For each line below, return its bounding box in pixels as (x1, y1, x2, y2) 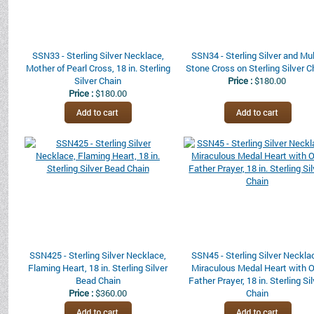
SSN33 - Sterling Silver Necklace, (32, 49, 164, 62)
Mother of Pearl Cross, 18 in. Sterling (25, 62, 170, 74)
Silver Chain (74, 74, 121, 87)
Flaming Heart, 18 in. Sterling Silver (28, 261, 168, 274)
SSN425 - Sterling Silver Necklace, (29, 249, 166, 261)
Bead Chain (75, 274, 121, 287)
